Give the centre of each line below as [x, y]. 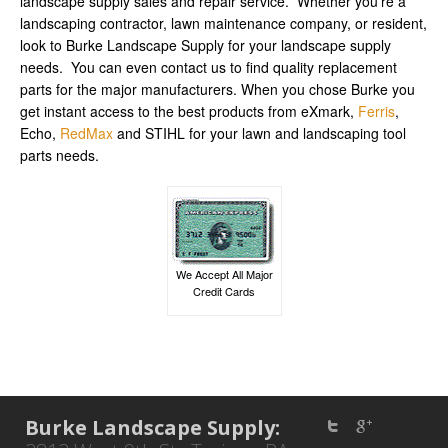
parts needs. [59, 154]
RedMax [86, 132]
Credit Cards [224, 290]
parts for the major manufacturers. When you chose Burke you [217, 88]
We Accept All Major [224, 273]
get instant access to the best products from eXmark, [189, 110]
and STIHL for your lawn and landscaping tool [259, 132]
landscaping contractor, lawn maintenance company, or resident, [223, 22]
